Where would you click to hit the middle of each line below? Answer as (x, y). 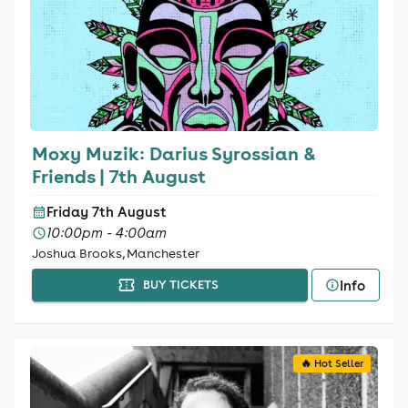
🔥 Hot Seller (332, 363)
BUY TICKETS (180, 285)
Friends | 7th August (118, 176)
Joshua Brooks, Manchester (115, 253)
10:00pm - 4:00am (106, 233)
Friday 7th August (106, 212)
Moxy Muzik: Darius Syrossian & (173, 153)
